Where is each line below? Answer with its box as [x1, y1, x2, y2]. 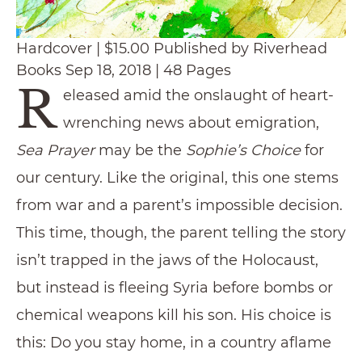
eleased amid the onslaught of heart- [62, 86, 334, 104]
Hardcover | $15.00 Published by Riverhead [16, 39, 327, 57]
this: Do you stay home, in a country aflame [16, 333, 331, 351]
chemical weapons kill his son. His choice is [16, 305, 331, 324]
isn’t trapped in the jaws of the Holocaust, [16, 250, 318, 269]
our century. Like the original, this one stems [16, 168, 339, 187]
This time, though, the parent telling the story [16, 223, 346, 242]
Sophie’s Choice [186, 141, 301, 159]
